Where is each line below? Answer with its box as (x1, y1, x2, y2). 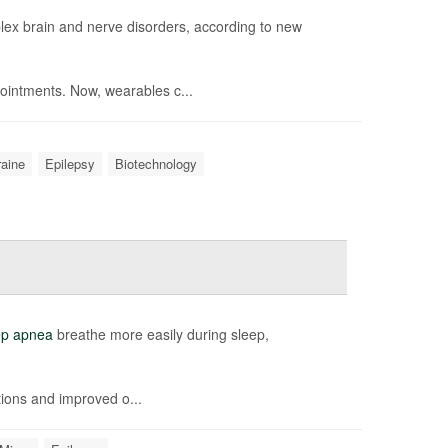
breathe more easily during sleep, (53, 323, 269, 344)
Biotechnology (115, 153, 197, 173)
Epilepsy (45, 153, 95, 173)
